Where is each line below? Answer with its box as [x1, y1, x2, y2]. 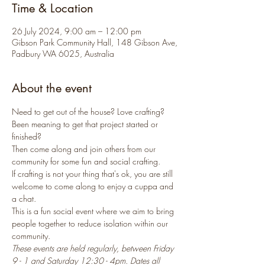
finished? [12, 131, 44, 142]
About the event [12, 80, 92, 96]
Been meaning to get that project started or [12, 118, 160, 130]
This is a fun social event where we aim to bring [12, 205, 176, 216]
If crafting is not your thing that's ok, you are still [12, 168, 175, 179]
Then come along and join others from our [12, 143, 158, 154]
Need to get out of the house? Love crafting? [12, 106, 167, 117]
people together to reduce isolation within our [12, 218, 170, 229]
